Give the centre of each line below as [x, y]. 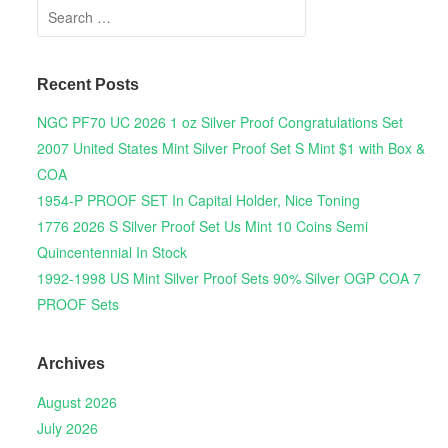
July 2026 [67, 427]
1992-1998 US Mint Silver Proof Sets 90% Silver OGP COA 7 [228, 277]
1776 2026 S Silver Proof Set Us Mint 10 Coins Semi [202, 225]
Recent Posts [87, 84]
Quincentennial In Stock [111, 251]
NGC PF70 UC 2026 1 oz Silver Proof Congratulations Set [219, 121]
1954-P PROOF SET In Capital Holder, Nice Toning [198, 199]
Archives [70, 364]
